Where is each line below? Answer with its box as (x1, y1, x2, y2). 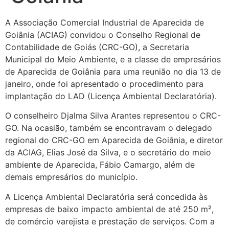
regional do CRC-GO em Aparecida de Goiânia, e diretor (5, 135, 223, 146)
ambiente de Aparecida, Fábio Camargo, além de (5, 159, 195, 170)
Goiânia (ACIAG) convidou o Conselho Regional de (5, 30, 200, 40)
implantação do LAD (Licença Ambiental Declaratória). (5, 91, 217, 101)
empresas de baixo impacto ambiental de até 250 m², (5, 203, 214, 214)
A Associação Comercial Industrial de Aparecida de (5, 17, 204, 28)
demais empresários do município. (5, 172, 138, 182)
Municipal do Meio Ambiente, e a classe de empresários (5, 54, 221, 64)
